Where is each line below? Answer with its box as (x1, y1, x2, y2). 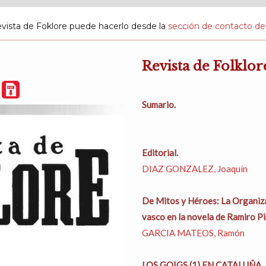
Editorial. (142, 147, 178, 158)
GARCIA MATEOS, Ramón (142, 227, 245, 238)
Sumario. (142, 99, 176, 110)
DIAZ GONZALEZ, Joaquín (142, 163, 248, 174)
